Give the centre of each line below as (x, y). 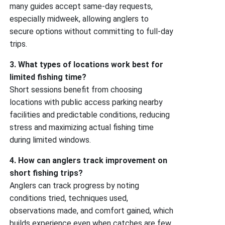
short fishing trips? (46, 173)
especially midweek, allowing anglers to (79, 19)
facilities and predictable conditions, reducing (90, 115)
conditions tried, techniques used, (69, 198)
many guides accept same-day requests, (81, 6)
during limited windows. (50, 140)
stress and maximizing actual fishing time (82, 127)
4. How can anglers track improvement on (89, 160)
